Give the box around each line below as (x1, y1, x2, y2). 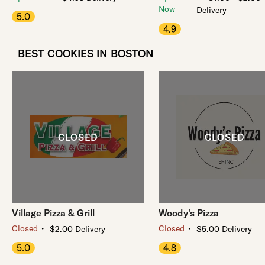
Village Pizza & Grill (12, 207, 95, 219)
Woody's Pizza (159, 207, 219, 219)
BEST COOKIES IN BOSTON (18, 47, 154, 60)
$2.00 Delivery (50, 224, 105, 234)
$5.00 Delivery (196, 224, 252, 234)
